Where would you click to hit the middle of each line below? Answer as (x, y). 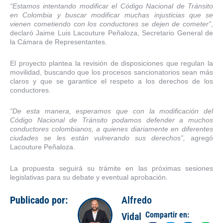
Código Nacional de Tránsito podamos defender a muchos (111, 120)
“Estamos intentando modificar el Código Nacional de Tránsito (111, 6)
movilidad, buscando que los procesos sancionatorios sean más (111, 72)
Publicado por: (39, 200)
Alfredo (137, 200)
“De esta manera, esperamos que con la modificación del (111, 111)
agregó (199, 138)
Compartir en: (167, 215)
